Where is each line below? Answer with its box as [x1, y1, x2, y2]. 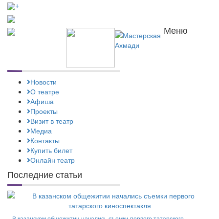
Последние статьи [7, 168, 82, 180]
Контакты [30, 135, 60, 145]
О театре [30, 87, 59, 96]
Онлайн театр [30, 155, 75, 165]
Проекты [30, 106, 58, 116]
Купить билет [30, 145, 72, 155]
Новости [30, 77, 57, 87]
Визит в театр [30, 116, 73, 126]
